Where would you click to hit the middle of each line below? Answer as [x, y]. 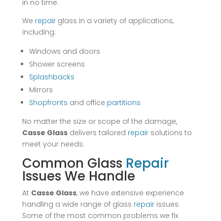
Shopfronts [48, 102]
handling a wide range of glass [78, 204]
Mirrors [41, 90]
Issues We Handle [78, 176]
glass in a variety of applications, [114, 20]
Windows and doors [64, 51]
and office [87, 102]
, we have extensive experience [130, 193]
